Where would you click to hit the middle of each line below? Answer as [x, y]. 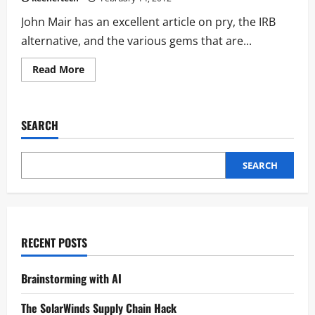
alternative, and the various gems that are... [136, 41]
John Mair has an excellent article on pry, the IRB [148, 22]
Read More [58, 69]
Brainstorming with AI [71, 278]
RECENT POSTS [54, 243]
